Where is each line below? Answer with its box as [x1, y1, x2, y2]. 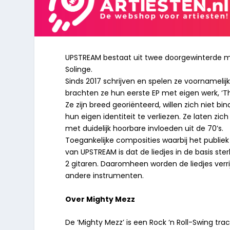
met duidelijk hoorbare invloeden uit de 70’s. [65, 123, 224, 134]
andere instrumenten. [65, 170, 144, 181]
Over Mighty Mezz [65, 194, 136, 204]
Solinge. [65, 64, 93, 75]
